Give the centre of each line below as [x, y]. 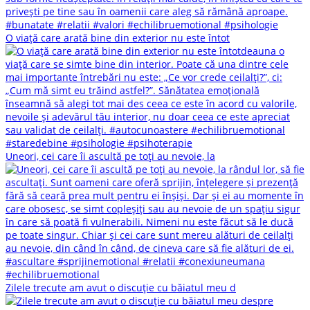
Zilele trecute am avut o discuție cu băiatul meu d [121, 288]
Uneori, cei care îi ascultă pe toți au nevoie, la [110, 156]
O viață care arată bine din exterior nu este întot [118, 38]
